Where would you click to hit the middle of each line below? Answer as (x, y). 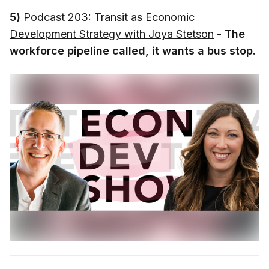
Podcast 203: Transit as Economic (109, 17)
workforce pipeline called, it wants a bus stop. (133, 51)
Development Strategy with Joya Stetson (112, 34)
